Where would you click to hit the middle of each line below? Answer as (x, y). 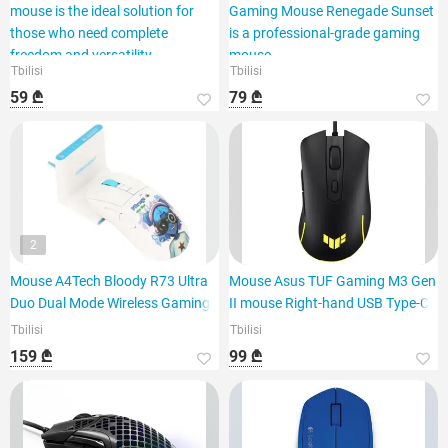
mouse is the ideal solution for (102, 11)
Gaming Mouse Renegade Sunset (331, 11)
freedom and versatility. (82, 55)
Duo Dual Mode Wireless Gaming (110, 303)
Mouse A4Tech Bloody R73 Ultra (109, 281)
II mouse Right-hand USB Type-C (329, 303)
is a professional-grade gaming (324, 33)
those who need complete (89, 33)
